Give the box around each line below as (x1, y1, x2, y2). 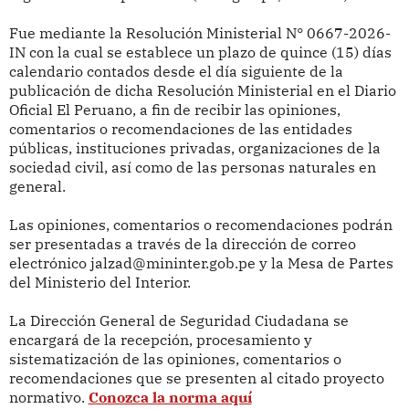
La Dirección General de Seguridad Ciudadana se (8, 311, 349, 330)
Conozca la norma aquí (88, 388, 252, 407)
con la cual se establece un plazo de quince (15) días (25, 43, 392, 62)
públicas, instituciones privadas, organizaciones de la (8, 139, 381, 158)
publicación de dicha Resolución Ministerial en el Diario (8, 81, 396, 100)
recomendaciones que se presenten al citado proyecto (8, 369, 384, 388)
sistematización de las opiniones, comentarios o (8, 350, 341, 369)
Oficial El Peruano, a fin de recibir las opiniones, (8, 100, 341, 120)
